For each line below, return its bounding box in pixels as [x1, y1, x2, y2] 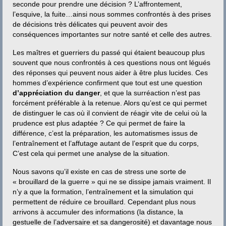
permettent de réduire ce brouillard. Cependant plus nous [13, 198, 196, 206]
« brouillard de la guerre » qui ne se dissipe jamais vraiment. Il [13, 178, 211, 186]
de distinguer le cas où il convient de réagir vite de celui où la [13, 109, 207, 117]
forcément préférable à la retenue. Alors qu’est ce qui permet [13, 99, 207, 107]
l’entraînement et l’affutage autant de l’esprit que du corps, [13, 139, 199, 147]
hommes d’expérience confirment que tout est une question [13, 79, 202, 87]
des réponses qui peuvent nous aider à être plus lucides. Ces [13, 69, 208, 77]
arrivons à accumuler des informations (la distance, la [13, 208, 183, 216]
